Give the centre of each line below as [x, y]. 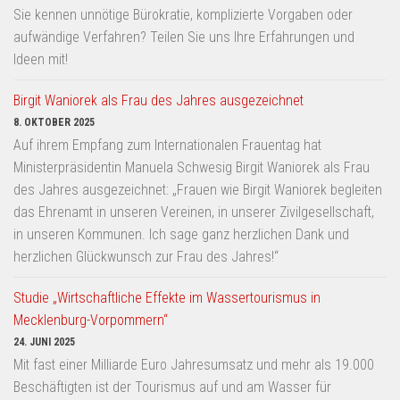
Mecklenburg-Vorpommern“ [91, 320]
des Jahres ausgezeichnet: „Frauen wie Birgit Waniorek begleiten [198, 189]
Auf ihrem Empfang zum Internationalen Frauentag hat [167, 145]
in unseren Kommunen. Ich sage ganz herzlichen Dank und [181, 234]
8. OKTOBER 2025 [54, 122]
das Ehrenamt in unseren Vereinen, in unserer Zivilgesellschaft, [194, 212]
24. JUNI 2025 [44, 342]
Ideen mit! [41, 59]
